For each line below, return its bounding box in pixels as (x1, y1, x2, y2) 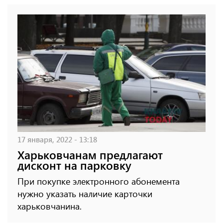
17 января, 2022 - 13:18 (17, 134, 97, 145)
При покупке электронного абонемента (17, 175, 180, 188)
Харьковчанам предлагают (17, 147, 163, 163)
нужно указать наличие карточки (17, 188, 152, 200)
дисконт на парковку (17, 157, 131, 173)
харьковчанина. (17, 200, 82, 213)
